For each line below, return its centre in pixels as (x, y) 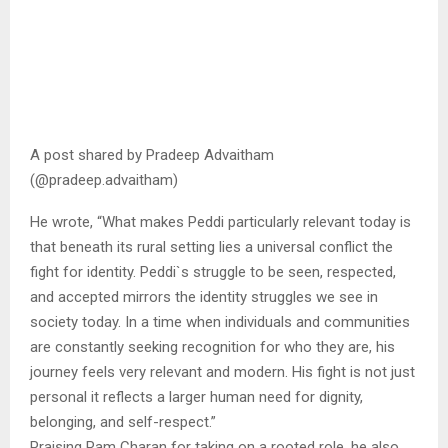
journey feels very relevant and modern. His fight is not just (222, 372)
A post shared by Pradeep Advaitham (152, 155)
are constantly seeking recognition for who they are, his (212, 347)
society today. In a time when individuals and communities (220, 322)
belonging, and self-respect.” (123, 422)
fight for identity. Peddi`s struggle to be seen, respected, (213, 272)
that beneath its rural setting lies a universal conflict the (211, 247)
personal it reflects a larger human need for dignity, (196, 397)
